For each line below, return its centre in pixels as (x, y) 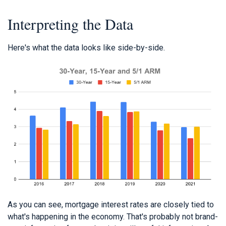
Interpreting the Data (70, 23)
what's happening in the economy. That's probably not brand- (113, 217)
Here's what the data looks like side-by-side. (86, 47)
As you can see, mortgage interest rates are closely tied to (111, 205)
